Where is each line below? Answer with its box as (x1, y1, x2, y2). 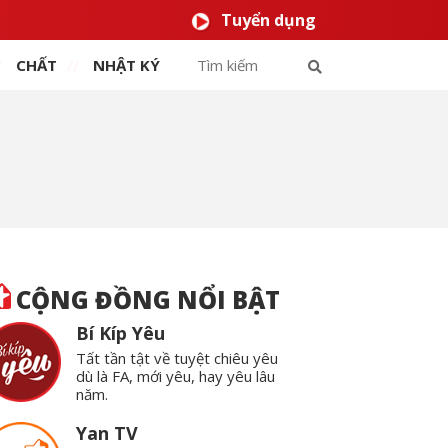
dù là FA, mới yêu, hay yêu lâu (76, 366, 276, 386)
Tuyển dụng (221, 9, 316, 31)
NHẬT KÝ (93, 55, 160, 75)
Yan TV (76, 421, 139, 446)
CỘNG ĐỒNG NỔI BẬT (16, 283, 280, 316)
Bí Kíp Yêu (76, 321, 166, 345)
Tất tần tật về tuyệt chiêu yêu (76, 348, 279, 368)
